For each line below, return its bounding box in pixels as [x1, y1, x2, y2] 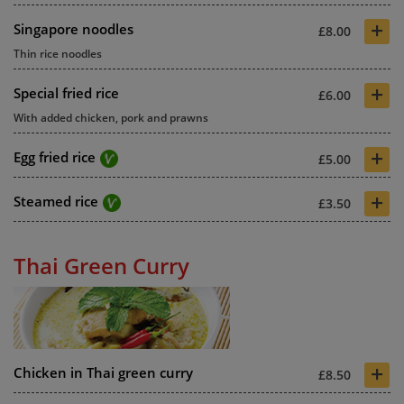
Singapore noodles [14, 19, 133, 38]
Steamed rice [14, 191, 98, 210]
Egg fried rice [14, 147, 96, 166]
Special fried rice [14, 83, 119, 102]
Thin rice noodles [14, 45, 102, 61]
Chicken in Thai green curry [14, 363, 193, 381]
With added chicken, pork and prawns [14, 109, 208, 125]
